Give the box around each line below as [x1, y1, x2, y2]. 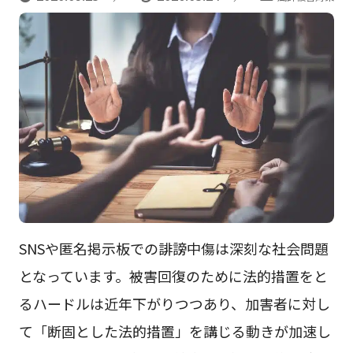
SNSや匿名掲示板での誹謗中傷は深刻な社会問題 [18, 237, 329, 258]
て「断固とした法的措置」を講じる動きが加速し [18, 320, 331, 341]
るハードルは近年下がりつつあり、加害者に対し [18, 292, 330, 314]
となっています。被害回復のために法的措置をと [18, 265, 328, 286]
